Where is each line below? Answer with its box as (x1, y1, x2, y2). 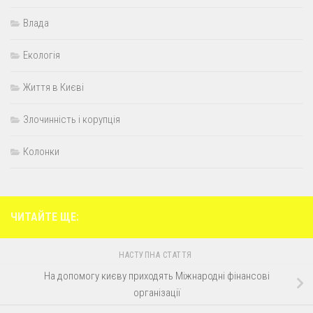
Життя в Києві (23, 80, 84, 94)
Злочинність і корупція (23, 112, 120, 126)
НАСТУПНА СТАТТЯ (119, 249, 194, 260)
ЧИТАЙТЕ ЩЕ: (10, 210, 79, 224)
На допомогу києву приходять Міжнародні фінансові (43, 269, 270, 282)
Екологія (23, 48, 60, 61)
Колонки (23, 145, 59, 158)
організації (133, 286, 180, 299)
